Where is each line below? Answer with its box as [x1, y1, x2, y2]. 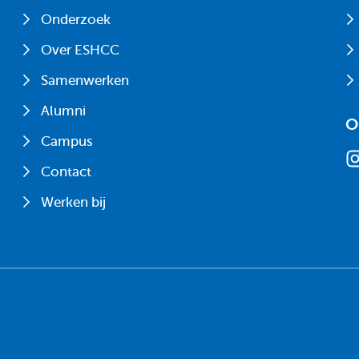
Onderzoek [41, 12, 111, 27]
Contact [41, 164, 92, 179]
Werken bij [41, 195, 107, 210]
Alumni [41, 103, 87, 119]
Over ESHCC [41, 42, 120, 58]
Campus [41, 134, 94, 149]
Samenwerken [41, 73, 130, 88]
